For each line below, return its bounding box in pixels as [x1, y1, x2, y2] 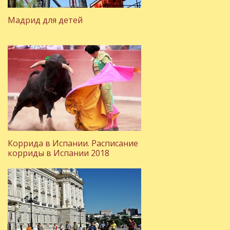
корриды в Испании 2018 [8, 147, 109, 159]
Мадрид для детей [8, 14, 83, 26]
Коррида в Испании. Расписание [8, 138, 138, 149]
